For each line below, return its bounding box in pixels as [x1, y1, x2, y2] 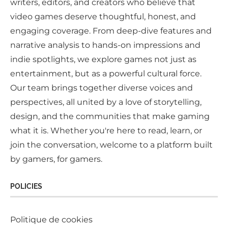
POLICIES [10, 182, 42, 191]
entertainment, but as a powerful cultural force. [10, 69, 202, 79]
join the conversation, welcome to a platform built [10, 140, 213, 150]
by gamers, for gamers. [10, 154, 102, 164]
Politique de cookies [10, 215, 93, 225]
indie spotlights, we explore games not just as [10, 54, 196, 65]
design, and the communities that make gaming [10, 111, 210, 122]
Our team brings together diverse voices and [10, 83, 193, 93]
